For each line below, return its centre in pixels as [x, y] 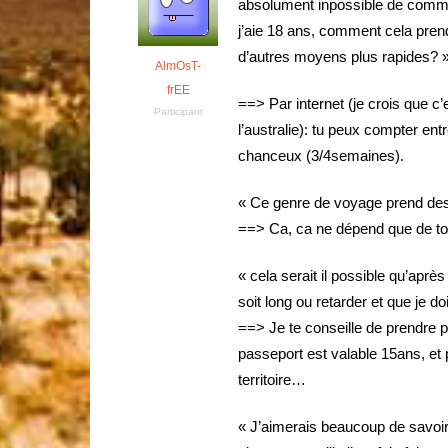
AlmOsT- [178, 66]
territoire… [272, 379]
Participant [178, 111]
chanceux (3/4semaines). [321, 155]
